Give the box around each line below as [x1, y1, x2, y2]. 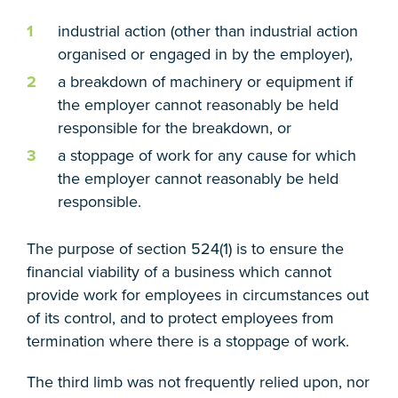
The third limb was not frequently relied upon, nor [27, 372, 370, 392]
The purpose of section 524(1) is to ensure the [27, 239, 344, 259]
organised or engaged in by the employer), [58, 44, 353, 64]
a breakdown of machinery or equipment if [58, 72, 353, 92]
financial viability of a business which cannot [27, 262, 331, 282]
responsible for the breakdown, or [58, 118, 291, 138]
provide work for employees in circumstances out [27, 285, 369, 305]
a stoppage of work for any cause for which [58, 146, 356, 165]
